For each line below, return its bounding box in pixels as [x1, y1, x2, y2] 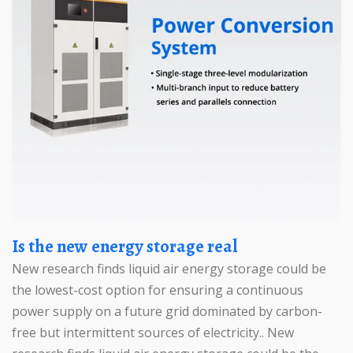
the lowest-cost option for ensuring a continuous [12, 281, 303, 299]
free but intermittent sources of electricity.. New [12, 324, 294, 341]
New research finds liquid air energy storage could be [12, 260, 326, 277]
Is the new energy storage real [18, 234, 237, 258]
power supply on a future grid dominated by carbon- [12, 303, 322, 320]
